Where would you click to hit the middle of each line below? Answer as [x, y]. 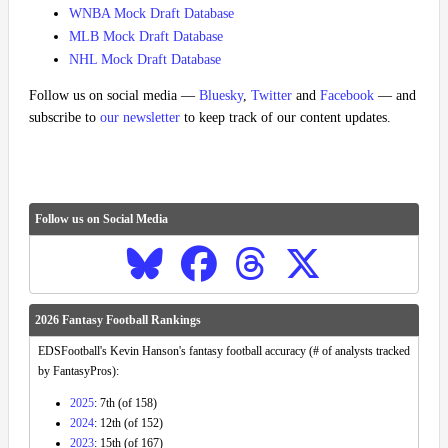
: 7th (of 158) [125, 403]
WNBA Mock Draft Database [151, 14]
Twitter [271, 96]
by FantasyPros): [78, 371]
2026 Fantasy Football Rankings [118, 320]
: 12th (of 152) [128, 423]
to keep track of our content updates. [285, 118]
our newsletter [140, 118]
